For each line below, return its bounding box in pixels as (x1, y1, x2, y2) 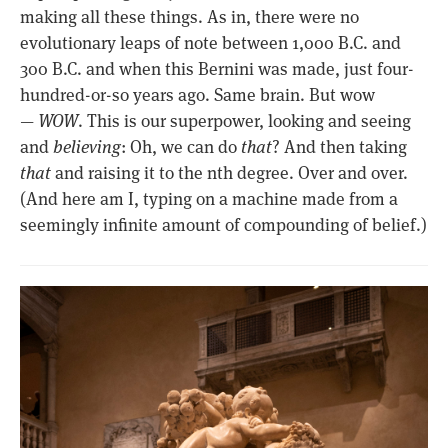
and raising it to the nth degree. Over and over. (51, 162, 408, 185)
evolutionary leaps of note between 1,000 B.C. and (20, 32, 401, 55)
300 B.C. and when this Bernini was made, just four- (20, 58, 414, 81)
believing (53, 136, 121, 159)
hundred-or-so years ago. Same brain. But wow (20, 84, 375, 107)
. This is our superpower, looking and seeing (78, 110, 411, 133)
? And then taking (272, 136, 407, 159)
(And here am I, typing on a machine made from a (20, 188, 398, 211)
